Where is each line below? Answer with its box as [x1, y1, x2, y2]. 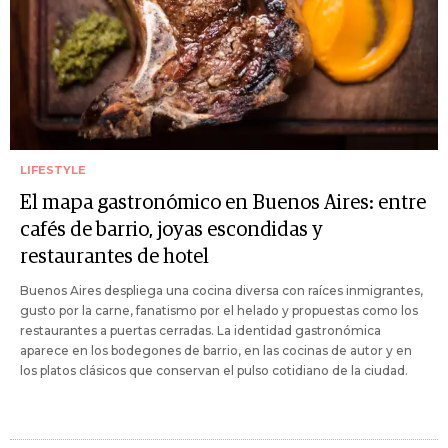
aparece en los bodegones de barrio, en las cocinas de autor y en [20, 342, 412, 358]
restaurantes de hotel [20, 246, 209, 267]
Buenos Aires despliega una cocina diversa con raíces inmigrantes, [20, 282, 423, 298]
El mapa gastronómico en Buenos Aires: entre [20, 192, 426, 213]
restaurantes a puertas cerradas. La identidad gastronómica [20, 322, 381, 338]
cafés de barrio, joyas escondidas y [20, 219, 323, 240]
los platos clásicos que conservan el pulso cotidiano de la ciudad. [20, 362, 408, 378]
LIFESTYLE [20, 162, 86, 177]
